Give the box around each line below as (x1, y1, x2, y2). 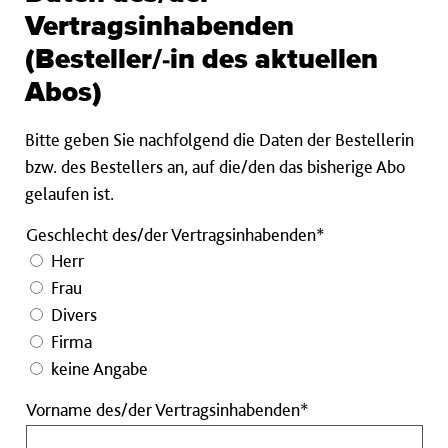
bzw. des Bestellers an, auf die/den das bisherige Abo (25, 156, 405, 178)
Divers (51, 304, 97, 326)
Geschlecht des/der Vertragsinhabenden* (26, 224, 325, 246)
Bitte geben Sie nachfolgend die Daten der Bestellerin (25, 129, 414, 151)
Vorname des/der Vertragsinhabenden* (26, 399, 309, 421)
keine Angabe (51, 358, 148, 380)
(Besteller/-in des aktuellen (25, 46, 378, 75)
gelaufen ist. (25, 183, 114, 205)
